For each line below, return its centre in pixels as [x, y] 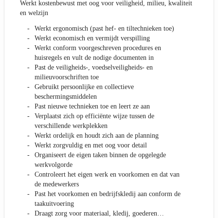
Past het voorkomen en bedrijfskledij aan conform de [108, 194]
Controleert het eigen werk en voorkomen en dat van [107, 175]
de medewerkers [57, 184]
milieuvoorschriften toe [67, 77]
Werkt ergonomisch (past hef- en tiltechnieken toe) [104, 29]
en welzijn [34, 13]
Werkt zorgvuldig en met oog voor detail [91, 145]
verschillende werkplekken [71, 126]
